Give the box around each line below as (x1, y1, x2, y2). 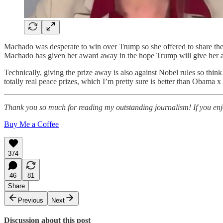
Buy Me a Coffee (4, 119, 59, 128)
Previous (18, 196, 43, 204)
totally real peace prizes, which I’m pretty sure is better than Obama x (4, 77, 221, 86)
